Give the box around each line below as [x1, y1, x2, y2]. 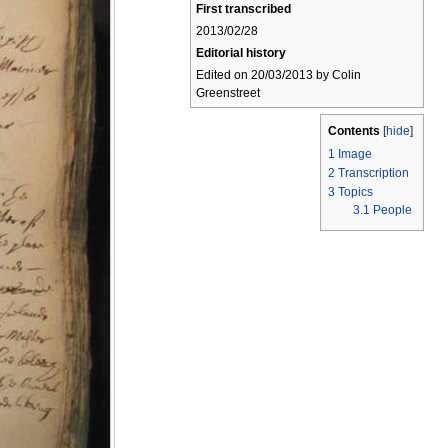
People [372, 203, 412, 218]
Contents [328, 124, 380, 139]
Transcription [338, 166, 409, 181]
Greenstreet [196, 86, 260, 100]
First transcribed [196, 2, 291, 16]
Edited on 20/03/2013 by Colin [196, 68, 361, 82]
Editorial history [196, 46, 286, 60]
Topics [338, 185, 373, 200]
